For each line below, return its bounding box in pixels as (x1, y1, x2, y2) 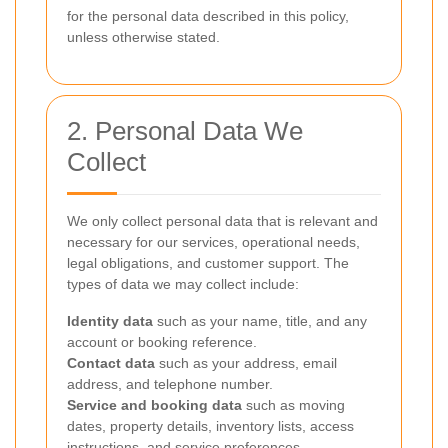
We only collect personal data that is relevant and (67, 213, 378, 229)
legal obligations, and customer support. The (67, 255, 349, 271)
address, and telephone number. (67, 376, 273, 392)
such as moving (242, 397, 345, 413)
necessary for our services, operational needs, (67, 234, 360, 250)
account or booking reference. (67, 334, 257, 350)
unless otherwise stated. (67, 29, 220, 45)
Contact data (67, 355, 155, 371)
